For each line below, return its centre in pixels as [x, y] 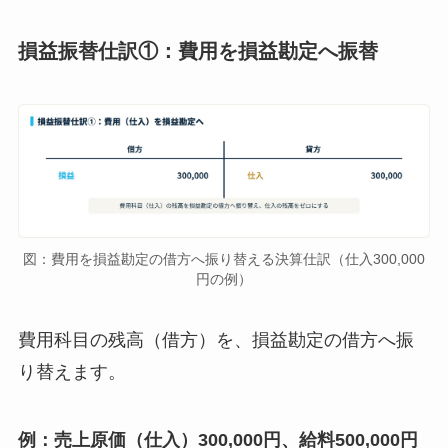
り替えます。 [71, 372]
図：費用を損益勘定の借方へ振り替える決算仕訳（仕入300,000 [224, 258]
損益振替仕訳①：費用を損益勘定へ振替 [197, 50]
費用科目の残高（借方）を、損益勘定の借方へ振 [215, 340]
